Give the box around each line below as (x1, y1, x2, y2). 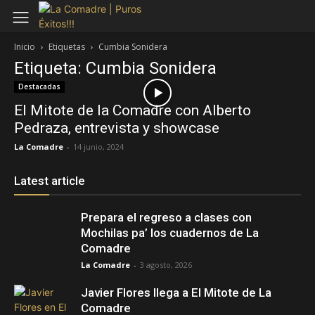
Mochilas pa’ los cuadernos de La (81, 226, 259, 240)
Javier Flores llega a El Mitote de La (81, 285, 271, 300)
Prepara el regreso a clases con (81, 210, 252, 225)
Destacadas (18, 82, 60, 92)
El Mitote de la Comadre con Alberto (14, 102, 251, 120)
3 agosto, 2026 (140, 259, 192, 271)
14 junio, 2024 (73, 141, 124, 153)
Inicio (14, 41, 35, 53)
